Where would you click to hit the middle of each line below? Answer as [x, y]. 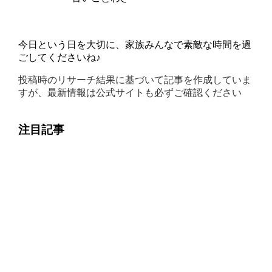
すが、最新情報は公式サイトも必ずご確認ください [130, 92]
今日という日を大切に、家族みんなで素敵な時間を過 [135, 44]
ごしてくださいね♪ [60, 57]
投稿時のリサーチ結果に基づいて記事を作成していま [135, 80]
